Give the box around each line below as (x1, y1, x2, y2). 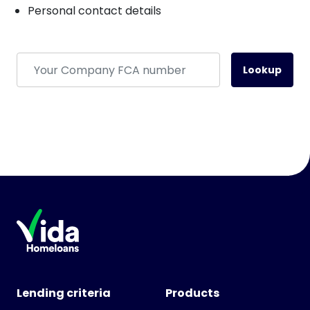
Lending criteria (17, 285, 111, 301)
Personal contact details (28, 3, 161, 19)
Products (165, 285, 219, 301)
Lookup (243, 62, 282, 77)
